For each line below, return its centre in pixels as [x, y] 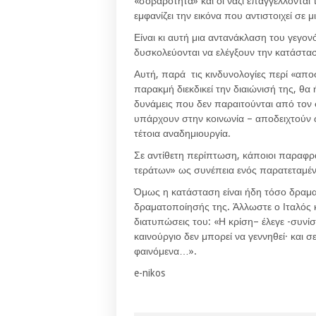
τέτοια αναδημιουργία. [182, 133]
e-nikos [150, 273]
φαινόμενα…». [165, 251]
